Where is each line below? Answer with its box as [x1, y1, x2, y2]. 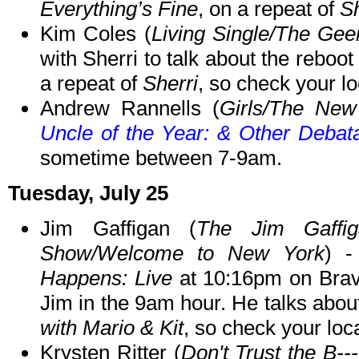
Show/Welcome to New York [40, 241, 325, 266]
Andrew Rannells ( [40, 96, 220, 121]
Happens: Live [40, 266, 172, 291]
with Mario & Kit [40, 316, 184, 341]
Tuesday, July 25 [8, 181, 168, 206]
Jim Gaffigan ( [40, 216, 197, 241]
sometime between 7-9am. [40, 146, 282, 171]
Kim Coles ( [40, 22, 151, 46]
